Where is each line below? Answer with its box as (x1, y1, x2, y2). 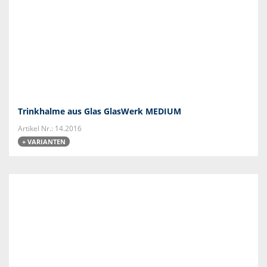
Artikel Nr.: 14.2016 (18, 123, 82, 133)
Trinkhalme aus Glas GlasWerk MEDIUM (18, 105, 181, 117)
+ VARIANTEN (22, 136, 66, 146)
